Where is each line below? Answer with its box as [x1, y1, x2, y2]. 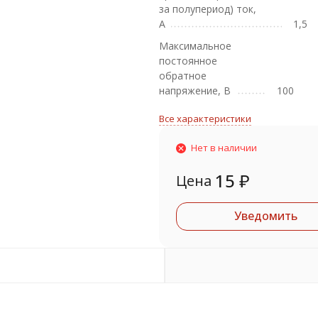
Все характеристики [159, 112, 251, 125]
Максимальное [159, 39, 231, 53]
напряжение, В [159, 84, 231, 97]
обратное [159, 69, 207, 82]
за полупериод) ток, [159, 2, 256, 16]
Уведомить [234, 208, 297, 224]
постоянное [159, 54, 217, 67]
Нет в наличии [191, 141, 257, 154]
